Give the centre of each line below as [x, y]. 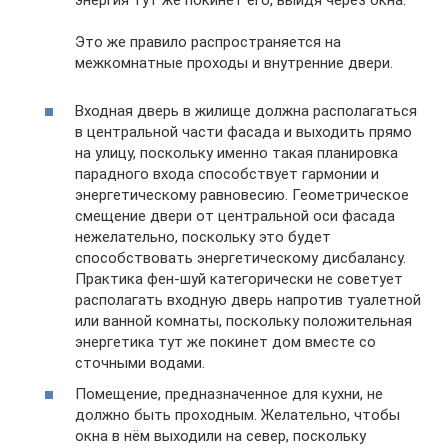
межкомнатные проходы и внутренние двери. [234, 62]
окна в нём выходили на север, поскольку [220, 436]
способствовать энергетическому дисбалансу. [240, 257]
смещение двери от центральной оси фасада [235, 215]
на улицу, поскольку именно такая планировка [236, 152]
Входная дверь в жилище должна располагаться [246, 110]
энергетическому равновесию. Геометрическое [242, 194]
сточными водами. [140, 362]
